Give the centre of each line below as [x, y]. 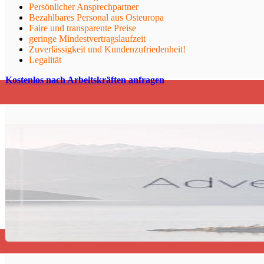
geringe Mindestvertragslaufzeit [87, 39]
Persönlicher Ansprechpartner [84, 7]
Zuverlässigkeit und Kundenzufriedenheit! [107, 49]
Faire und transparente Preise [82, 28]
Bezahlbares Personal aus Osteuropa [96, 18]
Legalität [45, 60]
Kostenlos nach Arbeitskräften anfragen [85, 80]
